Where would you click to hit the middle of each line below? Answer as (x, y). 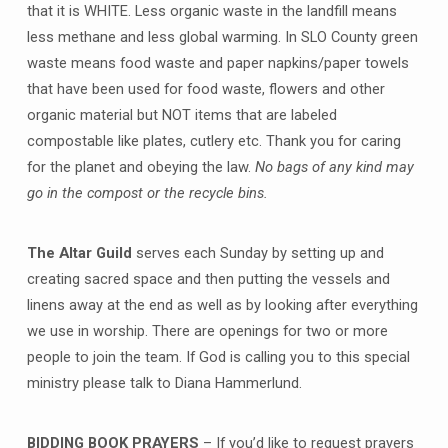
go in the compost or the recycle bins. (147, 193)
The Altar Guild (79, 253)
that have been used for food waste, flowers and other (205, 89)
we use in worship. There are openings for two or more (207, 331)
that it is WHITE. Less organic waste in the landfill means (211, 11)
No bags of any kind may (334, 167)
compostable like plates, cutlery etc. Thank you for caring (213, 141)
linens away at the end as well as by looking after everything (222, 305)
